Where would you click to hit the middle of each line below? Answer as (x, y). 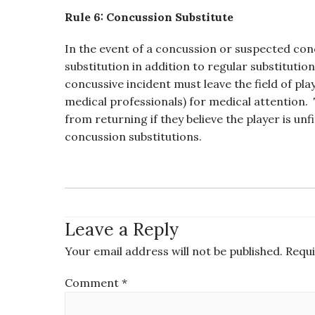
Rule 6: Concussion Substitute (149, 17)
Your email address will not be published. (174, 251)
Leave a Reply (122, 229)
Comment (93, 283)
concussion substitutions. (133, 136)
